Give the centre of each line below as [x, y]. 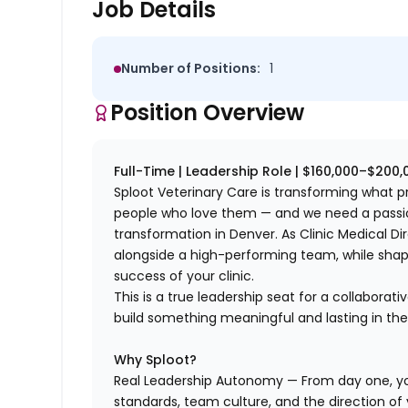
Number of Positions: [191, 69]
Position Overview [208, 113]
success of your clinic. [184, 276]
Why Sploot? [156, 360]
